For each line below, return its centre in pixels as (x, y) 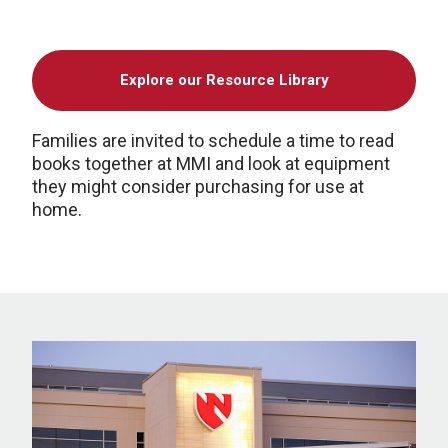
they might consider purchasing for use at (198, 186)
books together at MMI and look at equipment (211, 163)
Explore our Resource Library (224, 80)
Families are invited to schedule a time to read (213, 140)
